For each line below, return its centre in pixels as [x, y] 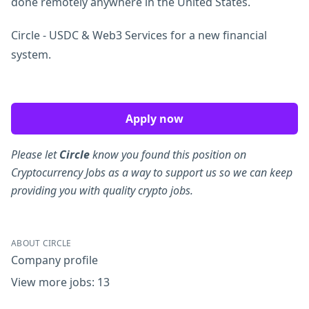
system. [31, 54]
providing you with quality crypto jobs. [102, 190]
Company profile [54, 260]
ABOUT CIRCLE [41, 243]
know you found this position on [168, 154]
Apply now [154, 119]
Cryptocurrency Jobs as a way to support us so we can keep [152, 172]
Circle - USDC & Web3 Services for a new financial [139, 35]
